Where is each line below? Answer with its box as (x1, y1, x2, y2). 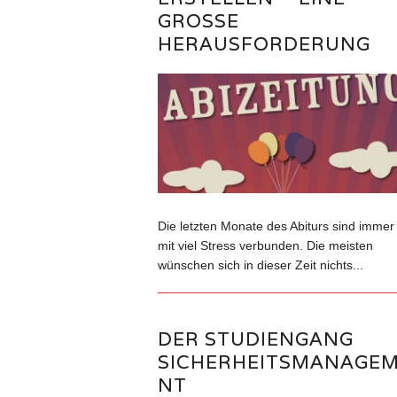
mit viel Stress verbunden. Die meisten (157, 238, 373, 253)
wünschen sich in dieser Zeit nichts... (157, 258, 363, 273)
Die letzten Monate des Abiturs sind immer (157, 219, 394, 234)
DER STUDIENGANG (157, 326, 354, 351)
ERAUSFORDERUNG (157, 32, 356, 57)
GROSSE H (157, 9, 239, 34)
